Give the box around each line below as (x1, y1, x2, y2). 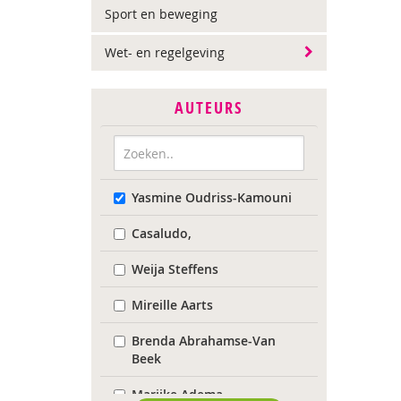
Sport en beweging (105, 5, 218, 22)
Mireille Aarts (132, 296, 213, 313)
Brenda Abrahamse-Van (132, 332, 276, 349)
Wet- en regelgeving (105, 44, 225, 61)
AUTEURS (175, 97, 243, 119)
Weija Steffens (132, 260, 218, 277)
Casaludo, (132, 225, 192, 242)
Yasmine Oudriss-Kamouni (132, 189, 292, 206)
